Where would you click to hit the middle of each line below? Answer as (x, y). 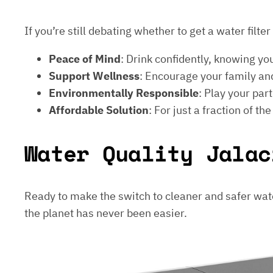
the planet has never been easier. (106, 213)
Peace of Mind (85, 59)
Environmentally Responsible (124, 93)
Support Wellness (94, 76)
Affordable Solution (99, 110)
